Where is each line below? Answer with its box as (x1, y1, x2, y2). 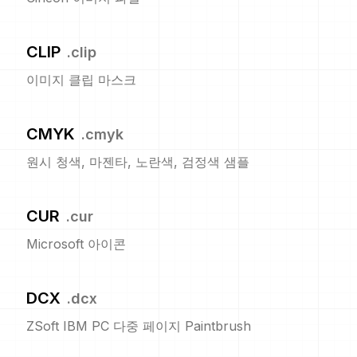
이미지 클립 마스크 (26, 72, 136, 88)
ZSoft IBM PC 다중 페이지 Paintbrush (26, 318, 251, 335)
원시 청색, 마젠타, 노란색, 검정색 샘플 (26, 154, 249, 171)
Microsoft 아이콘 (26, 236, 126, 253)
